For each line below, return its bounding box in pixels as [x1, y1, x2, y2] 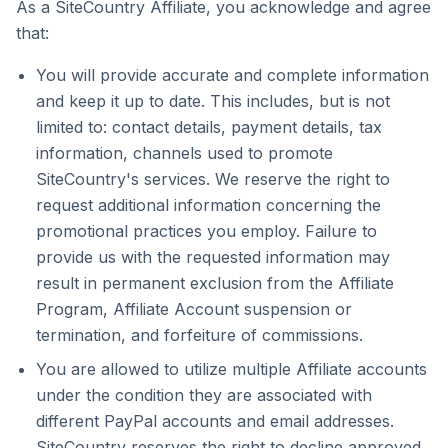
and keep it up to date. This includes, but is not [36, 91, 390, 111]
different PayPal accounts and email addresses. [36, 411, 394, 431]
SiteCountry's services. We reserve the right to [36, 169, 390, 189]
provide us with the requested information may [36, 247, 390, 267]
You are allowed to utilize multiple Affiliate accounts [36, 359, 427, 379]
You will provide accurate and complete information [36, 65, 429, 85]
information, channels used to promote [36, 143, 333, 163]
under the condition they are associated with [36, 385, 372, 405]
